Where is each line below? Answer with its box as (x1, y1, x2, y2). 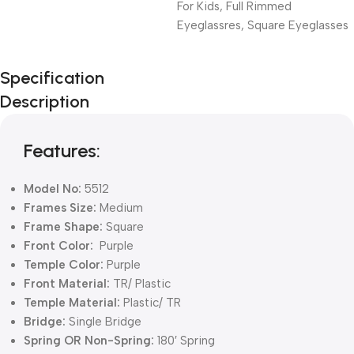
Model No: (24, 181, 81, 196)
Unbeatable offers (24, 60, 122, 75)
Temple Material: (24, 295, 123, 310)
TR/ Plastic (110, 276, 171, 291)
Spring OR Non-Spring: (24, 333, 154, 348)
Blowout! (24, 99, 90, 121)
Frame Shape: (24, 219, 106, 234)
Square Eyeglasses (247, 17, 348, 32)
